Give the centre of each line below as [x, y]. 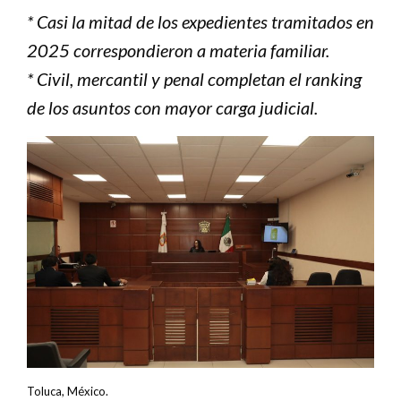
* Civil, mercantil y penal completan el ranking [194, 79]
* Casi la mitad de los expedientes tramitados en [200, 22]
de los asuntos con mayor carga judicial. [172, 108]
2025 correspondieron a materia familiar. [178, 51]
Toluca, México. [68, 391]
